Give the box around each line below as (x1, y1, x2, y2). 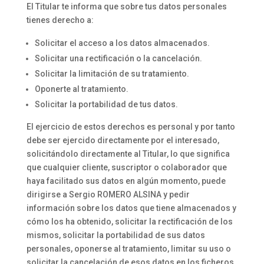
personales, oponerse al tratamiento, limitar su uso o (26, 244, 231, 253)
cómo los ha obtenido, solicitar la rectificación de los (26, 217, 233, 226)
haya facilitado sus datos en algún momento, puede (26, 176, 226, 186)
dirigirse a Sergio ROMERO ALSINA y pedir (26, 190, 190, 199)
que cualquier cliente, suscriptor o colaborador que (26, 163, 227, 172)
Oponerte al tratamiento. (34, 84, 128, 94)
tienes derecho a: (26, 15, 94, 25)
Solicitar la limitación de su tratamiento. (34, 69, 189, 78)
